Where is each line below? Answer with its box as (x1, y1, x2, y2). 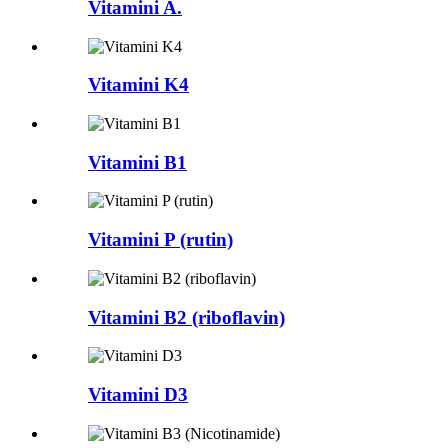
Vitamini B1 (88, 151, 187, 173)
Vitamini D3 (88, 384, 188, 406)
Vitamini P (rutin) (88, 229, 233, 251)
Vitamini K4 (88, 74, 189, 96)
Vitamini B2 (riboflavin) (88, 306, 285, 328)
